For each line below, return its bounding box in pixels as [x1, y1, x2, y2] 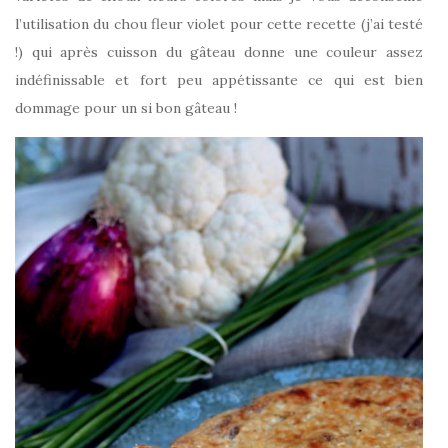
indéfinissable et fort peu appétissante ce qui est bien [15, 71, 423, 90]
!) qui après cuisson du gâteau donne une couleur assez [15, 43, 423, 62]
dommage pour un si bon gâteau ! [15, 99, 237, 118]
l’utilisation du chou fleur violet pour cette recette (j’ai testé [15, 15, 423, 34]
